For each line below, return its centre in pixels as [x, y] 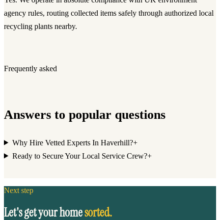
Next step [19, 190]
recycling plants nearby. [41, 26]
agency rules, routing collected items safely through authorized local [109, 13]
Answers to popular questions [85, 114]
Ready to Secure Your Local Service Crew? [80, 156]
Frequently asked [30, 68]
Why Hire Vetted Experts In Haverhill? [72, 142]
